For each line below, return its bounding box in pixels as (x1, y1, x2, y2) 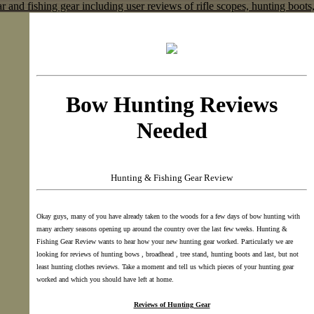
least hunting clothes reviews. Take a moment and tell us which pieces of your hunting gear (36, 263, 294, 271)
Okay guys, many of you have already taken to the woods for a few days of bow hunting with (36, 212, 300, 221)
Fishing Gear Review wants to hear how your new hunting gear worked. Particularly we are (36, 238, 293, 246)
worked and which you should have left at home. (36, 275, 174, 284)
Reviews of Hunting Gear (133, 301, 210, 309)
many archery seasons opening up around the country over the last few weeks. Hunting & (36, 225, 287, 233)
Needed (136, 117, 207, 143)
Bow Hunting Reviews (66, 91, 278, 117)
